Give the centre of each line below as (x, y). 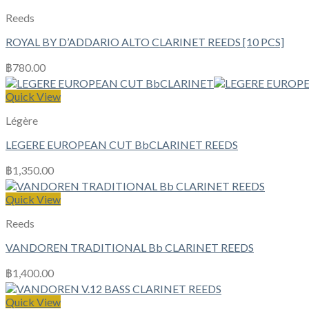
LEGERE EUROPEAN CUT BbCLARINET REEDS (122, 145)
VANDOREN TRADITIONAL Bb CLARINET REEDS (130, 248)
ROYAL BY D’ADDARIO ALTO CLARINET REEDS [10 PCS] (145, 42)
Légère (22, 121)
